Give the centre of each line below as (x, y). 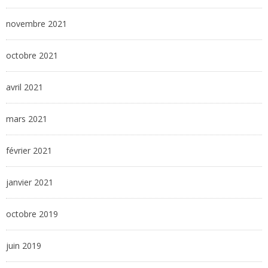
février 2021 (29, 151)
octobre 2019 (32, 214)
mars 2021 (27, 119)
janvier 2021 (30, 182)
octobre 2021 (32, 56)
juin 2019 (24, 246)
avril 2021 (25, 87)
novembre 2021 (36, 24)
